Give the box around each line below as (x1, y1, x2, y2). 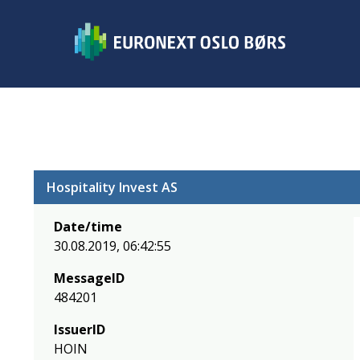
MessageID (54, 269, 125, 287)
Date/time (54, 218, 122, 235)
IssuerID (54, 321, 105, 338)
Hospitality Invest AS (47, 178, 178, 196)
